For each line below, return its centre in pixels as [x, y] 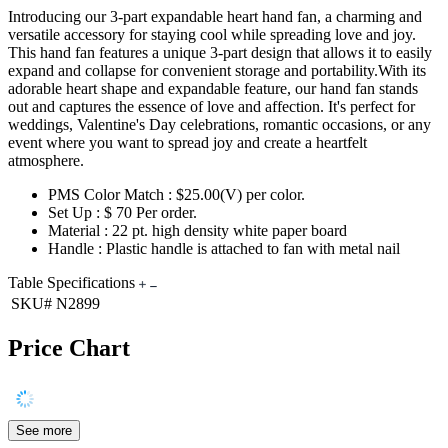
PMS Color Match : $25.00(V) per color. [176, 194]
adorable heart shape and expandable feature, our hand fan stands [213, 88]
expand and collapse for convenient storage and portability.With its [217, 70]
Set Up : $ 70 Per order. [174, 212]
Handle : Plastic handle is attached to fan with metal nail [224, 248]
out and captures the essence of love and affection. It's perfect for [211, 106]
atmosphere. [46, 160]
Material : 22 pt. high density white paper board [197, 230]
